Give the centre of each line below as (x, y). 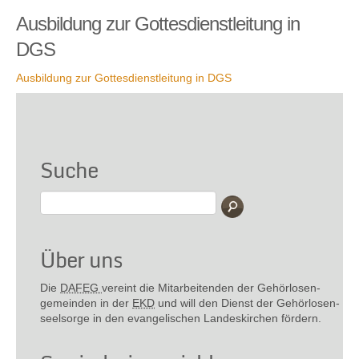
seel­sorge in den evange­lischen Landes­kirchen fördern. (181, 318)
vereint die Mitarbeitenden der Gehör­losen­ (211, 287)
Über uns (81, 259)
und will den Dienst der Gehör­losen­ (247, 303)
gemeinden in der (86, 303)
